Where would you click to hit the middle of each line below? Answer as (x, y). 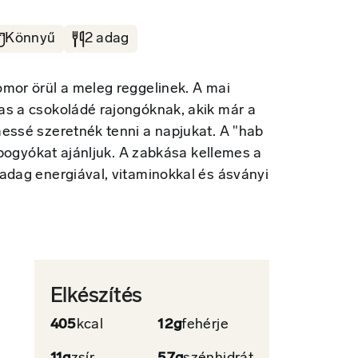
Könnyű (30, 39)
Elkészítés (96, 297)
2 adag (107, 39)
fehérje (205, 325)
